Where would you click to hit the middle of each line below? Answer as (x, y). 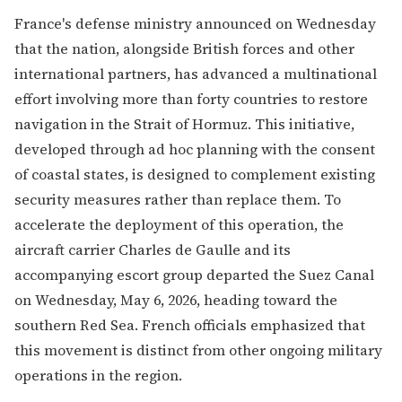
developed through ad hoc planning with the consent (195, 149)
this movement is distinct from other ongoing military (198, 350)
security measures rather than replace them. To (178, 199)
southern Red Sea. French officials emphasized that (190, 324)
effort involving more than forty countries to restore (191, 98)
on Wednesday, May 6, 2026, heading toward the (176, 299)
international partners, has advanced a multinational (196, 73)
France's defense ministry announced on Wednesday (195, 23)
